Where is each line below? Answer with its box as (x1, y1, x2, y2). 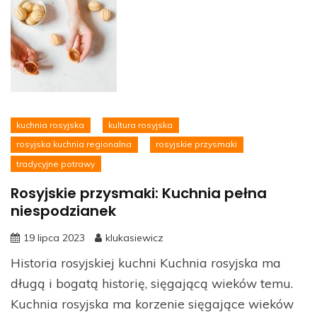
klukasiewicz (105, 231, 163, 244)
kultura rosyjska (108, 119, 173, 130)
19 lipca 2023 (23, 231, 85, 244)
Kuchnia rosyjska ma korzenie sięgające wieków (11, 295, 294, 311)
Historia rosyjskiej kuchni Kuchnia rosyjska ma (11, 254, 281, 270)
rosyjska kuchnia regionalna (16, 139, 132, 150)
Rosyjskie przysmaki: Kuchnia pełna (11, 183, 267, 203)
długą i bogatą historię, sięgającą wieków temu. (11, 275, 293, 291)
